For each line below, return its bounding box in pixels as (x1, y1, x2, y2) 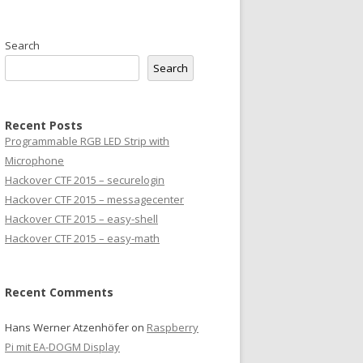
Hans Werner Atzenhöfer (5, 320, 129, 335)
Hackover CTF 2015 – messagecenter (5, 192, 184, 207)
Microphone (5, 153, 64, 169)
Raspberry (147, 320, 199, 335)
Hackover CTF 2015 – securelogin (5, 173, 164, 188)
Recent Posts (5, 117, 83, 134)
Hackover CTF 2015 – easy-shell (5, 211, 158, 227)
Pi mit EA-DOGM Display (5, 340, 120, 355)
